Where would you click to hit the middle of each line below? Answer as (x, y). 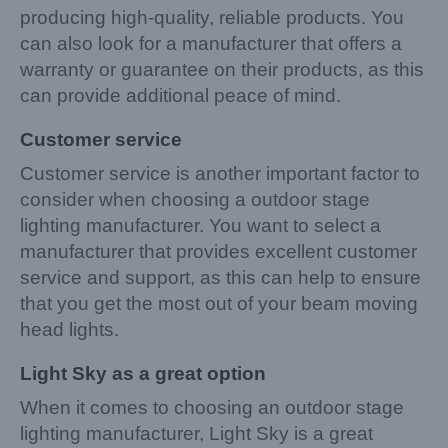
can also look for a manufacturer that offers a (211, 43)
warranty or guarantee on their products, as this (222, 69)
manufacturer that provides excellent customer (218, 252)
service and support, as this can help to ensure (220, 278)
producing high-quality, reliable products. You (212, 17)
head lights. (69, 330)
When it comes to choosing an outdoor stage (212, 408)
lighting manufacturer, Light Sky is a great (196, 434)
